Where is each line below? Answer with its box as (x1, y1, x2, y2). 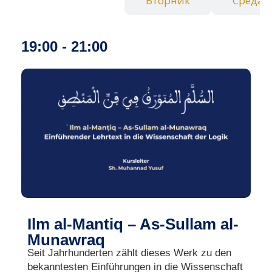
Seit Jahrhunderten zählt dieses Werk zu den (27, 246, 231, 259)
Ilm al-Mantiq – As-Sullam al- (27, 214, 239, 233)
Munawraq (27, 230, 105, 249)
